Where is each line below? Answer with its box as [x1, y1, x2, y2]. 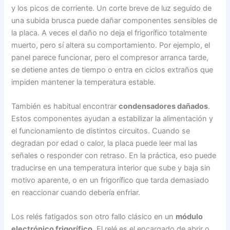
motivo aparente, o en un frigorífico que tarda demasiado [11, 176, 209, 185]
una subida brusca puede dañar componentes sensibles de [11, 15, 218, 25]
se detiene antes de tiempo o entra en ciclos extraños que [11, 65, 214, 74]
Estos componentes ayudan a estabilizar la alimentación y [11, 114, 214, 124]
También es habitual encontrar [11, 102, 119, 111]
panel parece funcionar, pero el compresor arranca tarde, [11, 52, 209, 62]
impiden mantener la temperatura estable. [11, 77, 156, 87]
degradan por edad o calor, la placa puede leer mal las [11, 139, 198, 148]
